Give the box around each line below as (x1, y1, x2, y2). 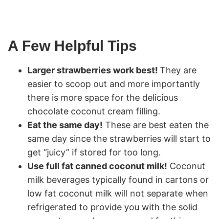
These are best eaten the (103, 120, 209, 131)
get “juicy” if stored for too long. (27, 147, 161, 158)
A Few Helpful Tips (8, 38, 137, 54)
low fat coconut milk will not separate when (27, 188, 208, 199)
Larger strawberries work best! (27, 65, 160, 76)
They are (160, 65, 197, 76)
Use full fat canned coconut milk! (27, 161, 167, 172)
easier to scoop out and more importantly (27, 79, 200, 89)
